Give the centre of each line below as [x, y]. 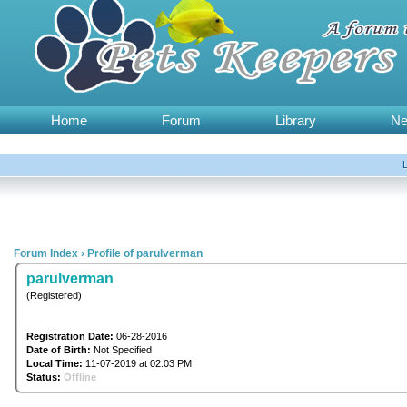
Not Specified [122, 349]
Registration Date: [69, 336]
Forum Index [46, 253]
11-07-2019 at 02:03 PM [137, 363]
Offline [79, 377]
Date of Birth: [58, 349]
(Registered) [54, 295]
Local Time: [54, 363]
